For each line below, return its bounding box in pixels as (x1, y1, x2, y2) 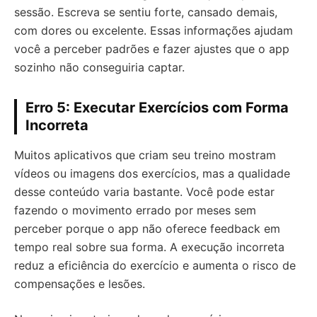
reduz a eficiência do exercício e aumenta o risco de (14, 258, 296, 272)
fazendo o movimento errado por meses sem (14, 203, 256, 217)
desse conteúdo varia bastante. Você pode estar (14, 185, 275, 199)
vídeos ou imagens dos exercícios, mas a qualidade (14, 166, 290, 180)
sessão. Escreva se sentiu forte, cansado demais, (14, 5, 277, 19)
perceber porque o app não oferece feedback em (14, 221, 280, 236)
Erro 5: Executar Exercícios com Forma (25, 99, 289, 116)
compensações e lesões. (14, 277, 145, 291)
